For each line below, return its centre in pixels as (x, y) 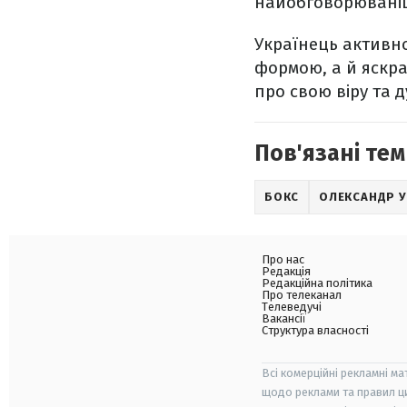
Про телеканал (302, 295)
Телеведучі (292, 307)
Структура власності (315, 330)
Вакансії (284, 318)
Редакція (286, 271)
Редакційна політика (317, 283)
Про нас (283, 259)
